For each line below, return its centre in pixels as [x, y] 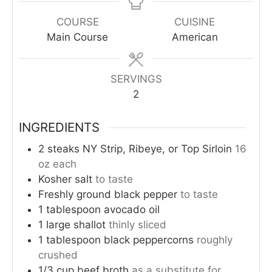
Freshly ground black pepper [108, 195]
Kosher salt [65, 179]
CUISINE [195, 22]
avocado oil [132, 210]
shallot [90, 225]
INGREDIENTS [59, 127]
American [195, 37]
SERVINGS [136, 79]
